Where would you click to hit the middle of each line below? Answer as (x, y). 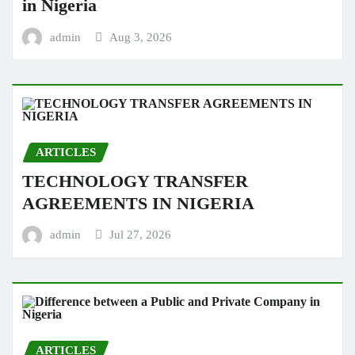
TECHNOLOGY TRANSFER (135, 181)
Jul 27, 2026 (141, 235)
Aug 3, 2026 (141, 37)
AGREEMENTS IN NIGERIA (138, 203)
